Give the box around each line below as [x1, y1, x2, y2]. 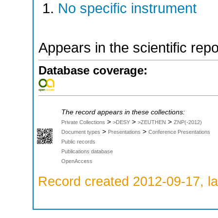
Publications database [61, 148, 113, 154]
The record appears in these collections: [61, 108, 185, 116]
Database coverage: [38, 63, 147, 77]
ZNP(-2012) [174, 119, 202, 125]
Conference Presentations [148, 128, 210, 135]
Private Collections [61, 119, 105, 125]
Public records [61, 138, 95, 145]
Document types [61, 128, 100, 135]
